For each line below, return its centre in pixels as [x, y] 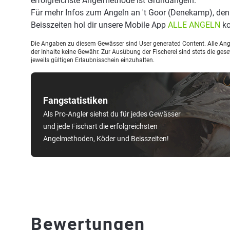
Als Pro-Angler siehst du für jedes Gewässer [112, 114]
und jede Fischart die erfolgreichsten [100, 126]
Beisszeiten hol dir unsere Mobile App [99, 25]
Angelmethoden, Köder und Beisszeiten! [106, 139]
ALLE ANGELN [194, 25]
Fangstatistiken [75, 100]
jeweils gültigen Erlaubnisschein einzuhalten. [93, 60]
